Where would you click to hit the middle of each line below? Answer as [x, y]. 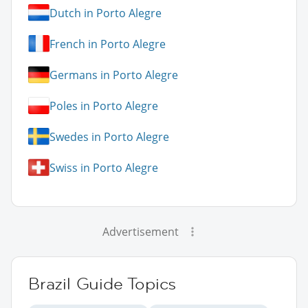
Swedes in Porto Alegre [109, 136]
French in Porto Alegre [108, 44]
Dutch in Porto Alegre [106, 13]
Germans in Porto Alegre [114, 75]
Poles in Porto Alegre [104, 106]
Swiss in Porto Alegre [104, 167]
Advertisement [140, 232]
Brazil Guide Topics [102, 284]
